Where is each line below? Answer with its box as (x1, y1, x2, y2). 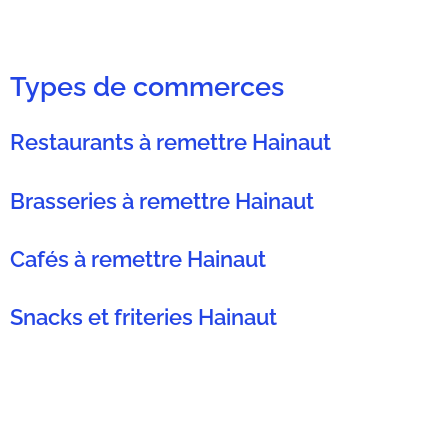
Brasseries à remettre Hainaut (10, 187, 314, 214)
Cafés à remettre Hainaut (10, 246, 266, 273)
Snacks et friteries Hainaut (10, 304, 277, 331)
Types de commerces (10, 71, 284, 103)
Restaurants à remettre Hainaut (10, 129, 331, 156)
